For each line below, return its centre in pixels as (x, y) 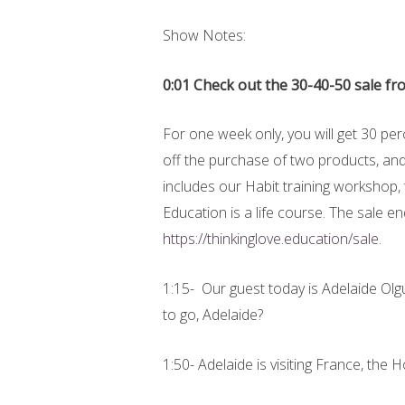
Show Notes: (206, 36)
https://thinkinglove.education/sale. (272, 239)
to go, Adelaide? (214, 315)
